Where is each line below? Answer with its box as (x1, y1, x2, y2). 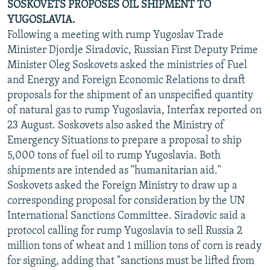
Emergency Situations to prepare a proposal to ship (7, 134, 242, 146)
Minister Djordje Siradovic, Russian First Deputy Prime (7, 44, 258, 56)
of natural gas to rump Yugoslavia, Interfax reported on (7, 104, 262, 116)
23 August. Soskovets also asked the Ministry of (7, 119, 224, 131)
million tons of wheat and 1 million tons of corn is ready (7, 240, 262, 252)
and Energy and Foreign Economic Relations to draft (7, 74, 245, 86)
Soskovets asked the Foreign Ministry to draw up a (7, 180, 237, 192)
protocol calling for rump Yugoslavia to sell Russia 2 (7, 225, 242, 237)
